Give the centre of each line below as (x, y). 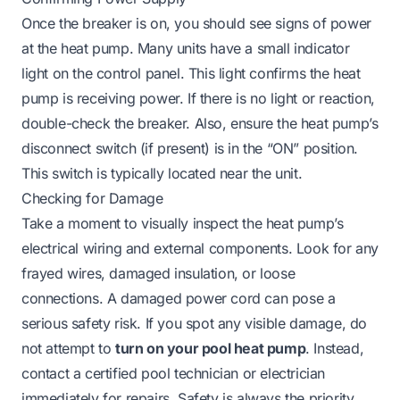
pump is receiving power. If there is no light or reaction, (198, 98)
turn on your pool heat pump (211, 348)
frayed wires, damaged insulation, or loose (158, 273)
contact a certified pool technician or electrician (174, 373)
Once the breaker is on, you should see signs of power (196, 23)
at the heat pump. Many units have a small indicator (186, 48)
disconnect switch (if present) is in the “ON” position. (190, 148)
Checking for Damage (92, 198)
